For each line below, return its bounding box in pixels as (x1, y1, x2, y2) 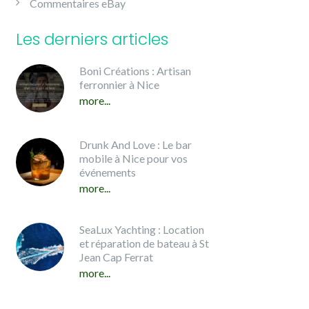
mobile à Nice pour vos (79, 152, 188, 165)
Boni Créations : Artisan (79, 64, 191, 77)
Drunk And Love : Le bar (79, 138, 192, 151)
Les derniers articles (16, 28, 168, 50)
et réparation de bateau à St (79, 237, 209, 250)
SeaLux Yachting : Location (79, 223, 204, 236)
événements (79, 166, 136, 179)
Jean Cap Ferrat (79, 250, 153, 263)
